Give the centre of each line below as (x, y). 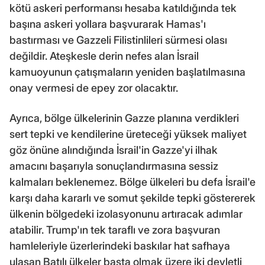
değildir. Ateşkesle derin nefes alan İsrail (104, 56)
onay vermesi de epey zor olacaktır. (94, 88)
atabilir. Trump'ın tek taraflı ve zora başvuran (115, 230)
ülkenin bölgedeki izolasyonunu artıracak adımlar (126, 214)
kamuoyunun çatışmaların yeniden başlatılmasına (127, 72)
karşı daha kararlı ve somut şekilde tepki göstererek (132, 198)
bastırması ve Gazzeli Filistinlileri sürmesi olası (118, 40)
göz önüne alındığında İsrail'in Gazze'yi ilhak (114, 150)
